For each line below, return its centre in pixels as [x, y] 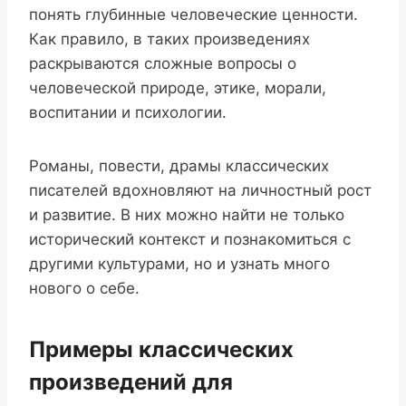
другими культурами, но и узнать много [179, 264]
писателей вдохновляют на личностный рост [200, 191]
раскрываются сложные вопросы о [163, 64]
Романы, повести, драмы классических [179, 166]
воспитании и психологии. [128, 113]
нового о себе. [84, 289]
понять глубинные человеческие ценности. [193, 15]
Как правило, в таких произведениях [169, 39]
